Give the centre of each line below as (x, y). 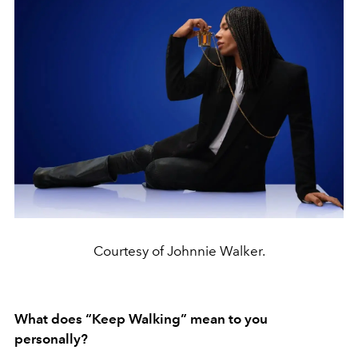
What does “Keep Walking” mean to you (141, 318)
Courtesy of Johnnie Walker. (179, 251)
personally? (51, 338)
